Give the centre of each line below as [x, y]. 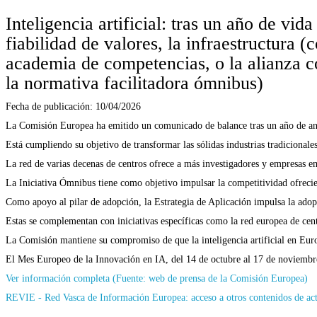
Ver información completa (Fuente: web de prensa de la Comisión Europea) [157, 278]
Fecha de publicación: [51, 106]
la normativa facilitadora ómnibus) [134, 83]
